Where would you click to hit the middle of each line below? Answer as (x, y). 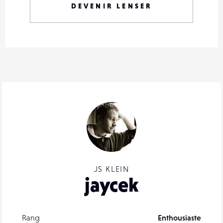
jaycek (111, 185)
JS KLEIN (111, 169)
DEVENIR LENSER (111, 6)
